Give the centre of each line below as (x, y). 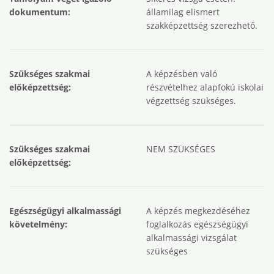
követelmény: (38, 224)
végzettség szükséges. (191, 101)
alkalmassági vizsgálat (191, 238)
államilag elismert (183, 12)
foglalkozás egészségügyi (197, 224)
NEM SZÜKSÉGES (181, 149)
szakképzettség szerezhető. (202, 25)
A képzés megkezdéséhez (198, 211)
